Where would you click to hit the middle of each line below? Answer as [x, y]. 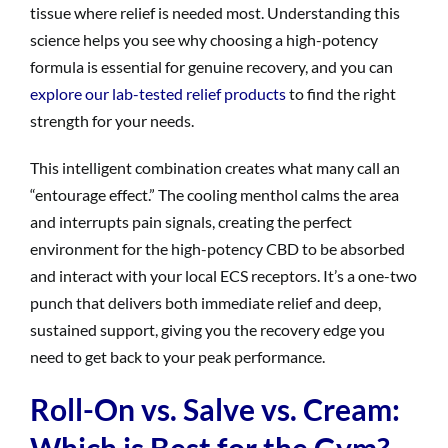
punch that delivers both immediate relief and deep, [205, 302]
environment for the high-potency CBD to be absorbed [217, 248]
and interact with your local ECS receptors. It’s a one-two [223, 275]
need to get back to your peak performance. [177, 356]
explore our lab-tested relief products [158, 93]
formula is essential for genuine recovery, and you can [211, 66]
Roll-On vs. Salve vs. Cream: [215, 408]
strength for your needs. [112, 120]
